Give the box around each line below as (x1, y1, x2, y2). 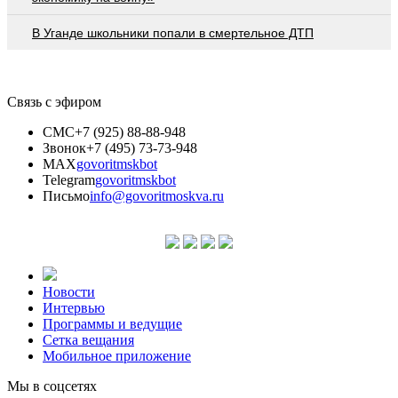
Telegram (43, 171, 95, 187)
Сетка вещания (43, 331, 134, 347)
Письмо (43, 187, 90, 203)
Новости (43, 283, 95, 299)
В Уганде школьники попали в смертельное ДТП (32, 25, 314, 40)
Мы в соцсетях (7, 378, 97, 394)
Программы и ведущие (43, 315, 182, 331)
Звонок (43, 139, 86, 155)
